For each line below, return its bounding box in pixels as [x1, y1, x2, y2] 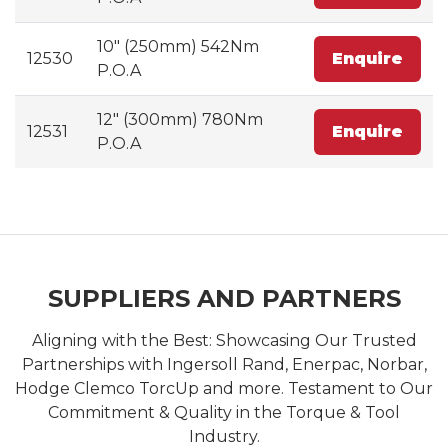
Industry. [188, 426, 260, 446]
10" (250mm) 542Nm [97, 36, 259, 56]
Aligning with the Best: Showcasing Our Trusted [31, 330, 417, 350]
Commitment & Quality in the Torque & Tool [48, 402, 400, 422]
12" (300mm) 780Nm [97, 109, 263, 129]
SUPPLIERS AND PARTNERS [47, 283, 401, 313]
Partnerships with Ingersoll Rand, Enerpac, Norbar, [21, 354, 427, 374]
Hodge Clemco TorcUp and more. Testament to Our [15, 378, 433, 398]
